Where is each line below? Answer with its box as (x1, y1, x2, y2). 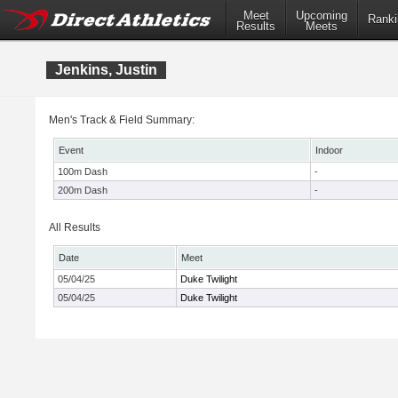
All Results (49, 221, 100, 234)
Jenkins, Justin (55, 62, 157, 77)
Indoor (315, 145, 343, 155)
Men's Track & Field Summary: (49, 114, 195, 126)
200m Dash (58, 185, 107, 195)
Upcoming (296, 9, 347, 23)
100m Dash (58, 166, 107, 177)
